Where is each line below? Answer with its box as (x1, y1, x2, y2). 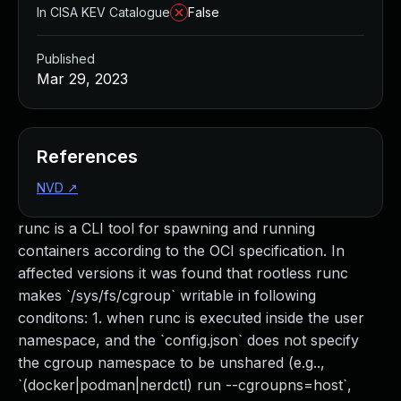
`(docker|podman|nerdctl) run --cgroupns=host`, (18, 376, 352, 394)
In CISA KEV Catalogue (37, 4, 170, 20)
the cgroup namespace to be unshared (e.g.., (18, 354, 325, 371)
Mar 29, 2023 (37, 70, 128, 88)
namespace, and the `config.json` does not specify (18, 331, 359, 349)
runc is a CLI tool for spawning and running (18, 219, 315, 237)
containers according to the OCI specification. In (18, 242, 345, 260)
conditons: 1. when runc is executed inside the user (18, 309, 364, 327)
